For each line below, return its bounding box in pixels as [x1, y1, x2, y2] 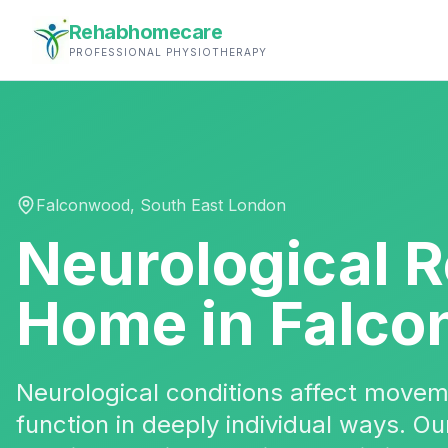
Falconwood [36, 195, 130, 215]
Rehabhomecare [68, 20, 223, 44]
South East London [140, 195, 286, 215]
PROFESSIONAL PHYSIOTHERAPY [68, 46, 267, 58]
